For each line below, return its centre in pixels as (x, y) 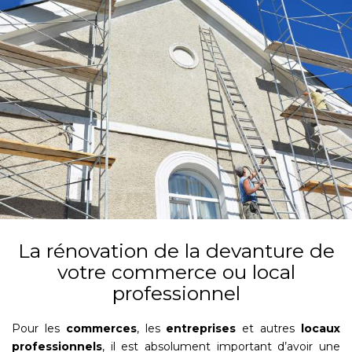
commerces (101, 329)
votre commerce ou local (176, 272)
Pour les (39, 329)
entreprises (201, 329)
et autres (269, 329)
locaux (321, 329)
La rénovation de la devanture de (176, 251)
